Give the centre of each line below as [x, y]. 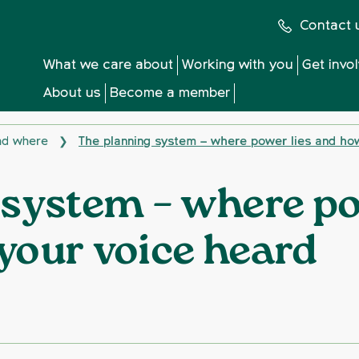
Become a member [169, 93]
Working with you [237, 65]
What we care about [108, 65]
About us [72, 93]
